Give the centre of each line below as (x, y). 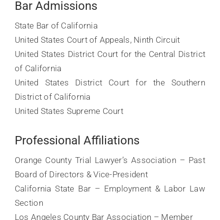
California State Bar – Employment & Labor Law (110, 189)
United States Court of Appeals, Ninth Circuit (97, 40)
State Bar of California (56, 26)
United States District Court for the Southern (110, 82)
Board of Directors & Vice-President (81, 174)
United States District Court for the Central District (110, 54)
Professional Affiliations (77, 140)
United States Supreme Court (69, 111)
